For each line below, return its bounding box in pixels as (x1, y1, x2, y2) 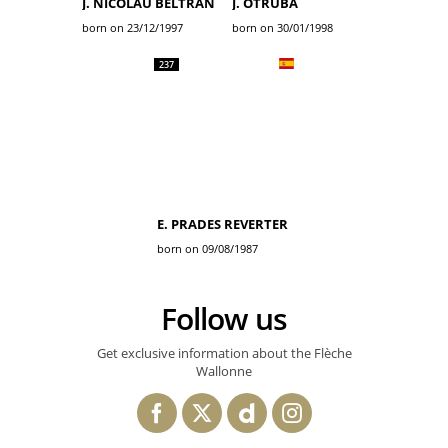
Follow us (176, 298, 287, 339)
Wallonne (196, 362, 252, 380)
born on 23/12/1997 (82, 20, 183, 35)
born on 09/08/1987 (157, 241, 258, 256)
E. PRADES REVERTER (157, 215, 288, 233)
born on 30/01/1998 (232, 20, 333, 35)
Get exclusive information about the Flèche (96, 344, 352, 362)
